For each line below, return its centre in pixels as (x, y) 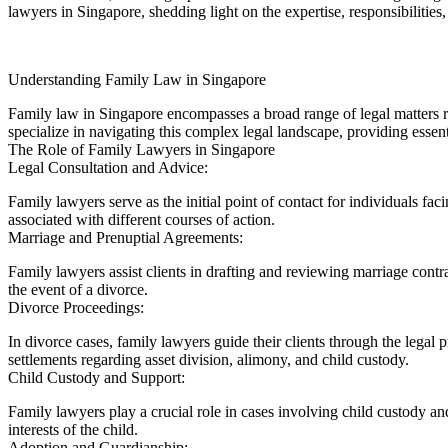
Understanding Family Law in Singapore (137, 80)
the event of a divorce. (78, 290)
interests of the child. (73, 430)
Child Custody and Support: (96, 378)
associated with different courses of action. (141, 220)
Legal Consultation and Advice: (108, 168)
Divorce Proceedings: (76, 308)
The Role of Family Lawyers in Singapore (141, 150)
